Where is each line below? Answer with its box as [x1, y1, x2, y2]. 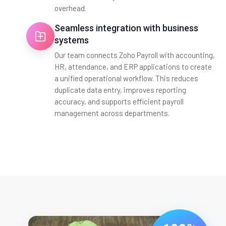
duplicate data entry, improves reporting [54, 85, 186, 94]
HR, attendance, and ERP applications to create [54, 62, 212, 71]
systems [54, 34, 89, 45]
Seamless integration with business [54, 22, 198, 33]
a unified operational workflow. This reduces [54, 73, 198, 83]
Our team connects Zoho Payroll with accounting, [54, 50, 215, 60]
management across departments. [54, 108, 169, 118]
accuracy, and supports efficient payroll [54, 96, 184, 106]
